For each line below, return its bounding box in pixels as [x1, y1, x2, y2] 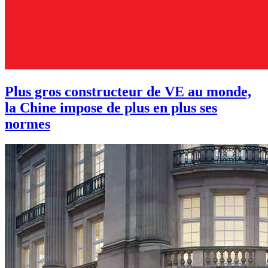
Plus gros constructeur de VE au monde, [5, 83, 251, 99]
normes [5, 115, 50, 132]
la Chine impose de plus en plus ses [5, 99, 217, 115]
